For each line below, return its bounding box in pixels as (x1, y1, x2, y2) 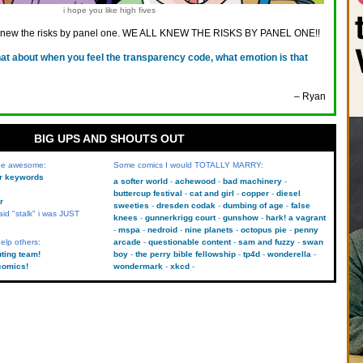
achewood (174, 177, 216, 186)
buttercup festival (113, 189, 182, 198)
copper (241, 189, 269, 198)
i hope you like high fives (62, 6, 156, 15)
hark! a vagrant (265, 213, 326, 222)
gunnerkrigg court (144, 213, 216, 222)
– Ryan (294, 91, 326, 102)
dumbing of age (222, 201, 284, 210)
